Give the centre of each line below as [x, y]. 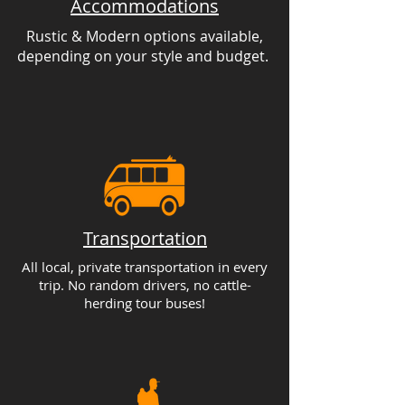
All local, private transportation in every [145, 267]
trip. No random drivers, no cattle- [145, 285]
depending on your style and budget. [145, 56]
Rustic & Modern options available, [145, 36]
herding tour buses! [145, 303]
